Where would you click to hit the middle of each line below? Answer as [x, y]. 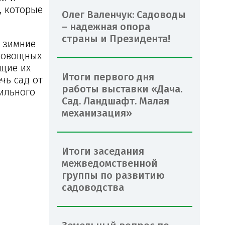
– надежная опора [106, 26]
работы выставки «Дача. [122, 89]
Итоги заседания [103, 151]
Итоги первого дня [108, 77]
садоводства [93, 187]
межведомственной [110, 163]
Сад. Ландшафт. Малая [116, 101]
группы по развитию [113, 175]
